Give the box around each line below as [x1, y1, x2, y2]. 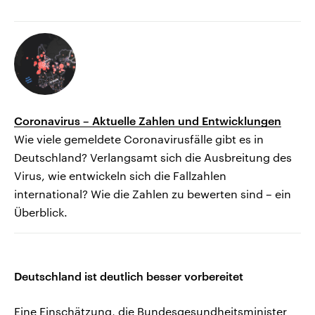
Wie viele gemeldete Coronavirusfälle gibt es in [14, 132, 264, 146]
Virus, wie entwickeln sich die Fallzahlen [14, 169, 226, 183]
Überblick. [14, 205, 67, 219]
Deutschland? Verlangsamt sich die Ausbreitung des [14, 150, 292, 165]
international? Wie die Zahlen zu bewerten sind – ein [14, 187, 291, 201]
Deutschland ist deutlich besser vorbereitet [14, 269, 243, 283]
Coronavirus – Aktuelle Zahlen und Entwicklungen [14, 114, 281, 128]
